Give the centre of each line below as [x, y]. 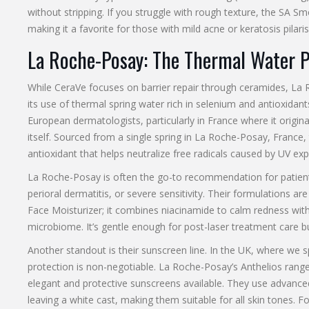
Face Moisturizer [64, 210]
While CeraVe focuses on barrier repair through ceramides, [159, 88]
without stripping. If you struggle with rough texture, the [153, 12]
